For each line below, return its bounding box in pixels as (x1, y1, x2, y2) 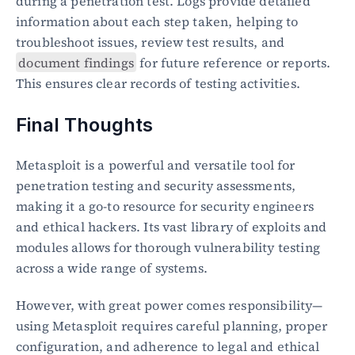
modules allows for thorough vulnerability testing (16, 238, 320, 256)
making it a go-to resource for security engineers (16, 197, 314, 215)
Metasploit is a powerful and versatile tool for (16, 155, 296, 174)
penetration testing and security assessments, (16, 176, 296, 194)
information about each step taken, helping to (16, 12, 299, 30)
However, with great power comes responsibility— (16, 296, 323, 314)
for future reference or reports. (136, 53, 331, 71)
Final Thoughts (16, 113, 153, 136)
